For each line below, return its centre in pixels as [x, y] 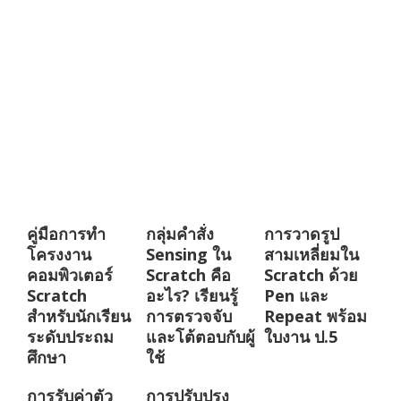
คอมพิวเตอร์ [70, 275]
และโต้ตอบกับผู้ [200, 337]
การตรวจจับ [188, 316]
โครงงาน [59, 255]
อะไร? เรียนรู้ [192, 296]
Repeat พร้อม [316, 316]
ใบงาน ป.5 [301, 337]
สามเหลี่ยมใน [312, 255]
